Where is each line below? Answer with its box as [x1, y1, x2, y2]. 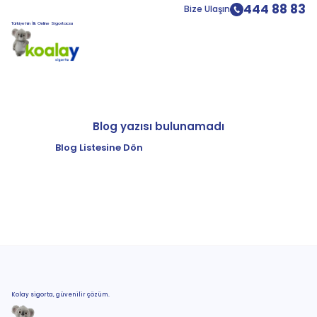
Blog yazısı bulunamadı [93, 119, 224, 134]
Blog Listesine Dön [55, 141, 143, 155]
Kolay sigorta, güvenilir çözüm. [11, 290, 110, 299]
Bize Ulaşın [184, 3, 230, 15]
